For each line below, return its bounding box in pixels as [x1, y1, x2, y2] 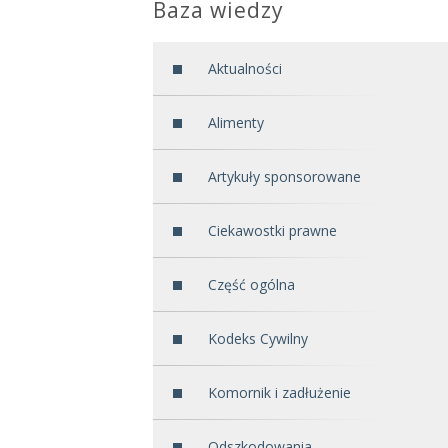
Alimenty [208, 113, 264, 132]
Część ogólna [208, 275, 295, 294]
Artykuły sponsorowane [208, 167, 361, 186]
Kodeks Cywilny [208, 329, 308, 348]
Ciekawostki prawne [208, 221, 337, 240]
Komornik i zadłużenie [208, 383, 351, 402]
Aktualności [208, 59, 282, 78]
